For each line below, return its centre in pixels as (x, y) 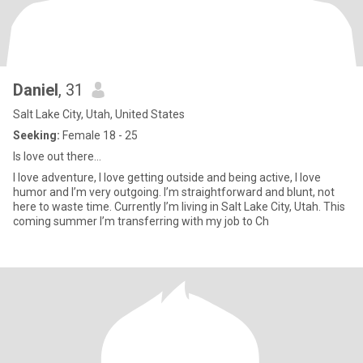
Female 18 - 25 (99, 135)
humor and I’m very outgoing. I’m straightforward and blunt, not (174, 192)
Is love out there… (57, 156)
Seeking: (36, 135)
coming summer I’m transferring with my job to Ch (141, 221)
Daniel (36, 90)
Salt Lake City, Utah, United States (99, 114)
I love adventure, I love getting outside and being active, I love (167, 177)
